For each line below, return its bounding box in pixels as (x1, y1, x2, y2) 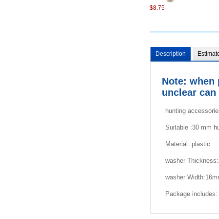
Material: (165, 140, 192, 148)
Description (155, 50, 186, 58)
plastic (191, 140, 210, 148)
